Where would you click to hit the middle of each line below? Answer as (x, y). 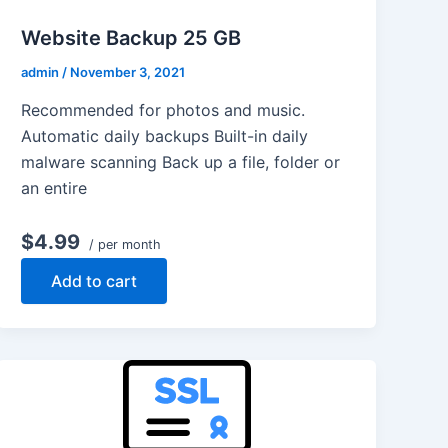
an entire (54, 187)
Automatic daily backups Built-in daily (165, 135)
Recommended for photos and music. (163, 109)
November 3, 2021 (128, 72)
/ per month (123, 244)
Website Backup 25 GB (131, 38)
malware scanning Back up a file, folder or (181, 161)
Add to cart (94, 280)
